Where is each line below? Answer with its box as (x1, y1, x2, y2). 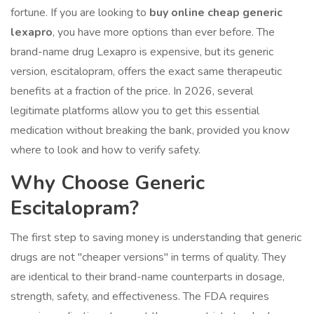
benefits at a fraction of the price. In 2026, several (11, 83, 253, 100)
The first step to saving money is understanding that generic (11, 230, 301, 246)
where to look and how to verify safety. (11, 142, 200, 158)
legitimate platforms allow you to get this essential (11, 103, 259, 119)
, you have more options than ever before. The (53, 25, 275, 41)
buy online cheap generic (149, 5, 282, 21)
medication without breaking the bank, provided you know (11, 123, 289, 139)
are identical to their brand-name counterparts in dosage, (11, 269, 285, 285)
